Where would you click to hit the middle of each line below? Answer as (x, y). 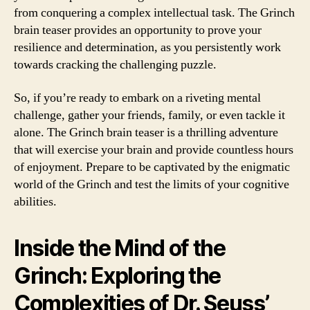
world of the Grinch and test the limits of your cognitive (152, 184)
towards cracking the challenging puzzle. (115, 65)
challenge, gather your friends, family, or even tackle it (149, 115)
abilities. (35, 201)
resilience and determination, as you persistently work (147, 47)
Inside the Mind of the (120, 248)
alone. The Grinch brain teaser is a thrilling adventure (146, 132)
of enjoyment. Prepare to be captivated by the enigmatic (152, 167)
